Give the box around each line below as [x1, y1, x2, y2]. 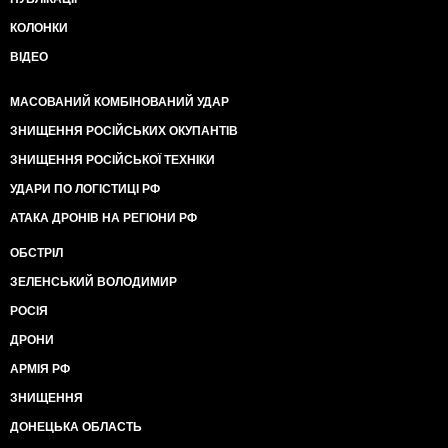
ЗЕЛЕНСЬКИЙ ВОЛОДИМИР [10, 274, 177, 289]
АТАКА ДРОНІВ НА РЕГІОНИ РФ [10, 210, 197, 225]
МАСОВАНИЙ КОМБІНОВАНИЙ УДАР [10, 94, 229, 109]
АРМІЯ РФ [10, 361, 70, 376]
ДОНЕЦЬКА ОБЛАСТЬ [10, 419, 142, 434]
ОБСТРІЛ [10, 245, 63, 260]
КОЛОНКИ [10, 20, 68, 35]
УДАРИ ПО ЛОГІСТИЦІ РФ [10, 181, 160, 196]
